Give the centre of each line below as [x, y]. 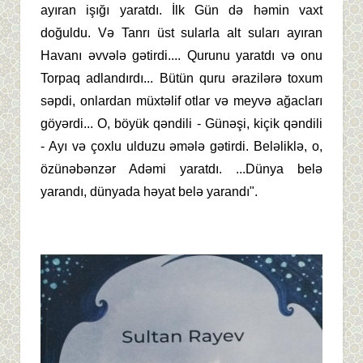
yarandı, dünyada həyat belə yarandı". [149, 191]
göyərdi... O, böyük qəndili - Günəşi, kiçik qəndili [181, 123]
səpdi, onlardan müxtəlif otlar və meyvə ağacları [181, 100]
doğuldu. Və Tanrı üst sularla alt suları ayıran [181, 32]
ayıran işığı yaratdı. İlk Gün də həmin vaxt [181, 10]
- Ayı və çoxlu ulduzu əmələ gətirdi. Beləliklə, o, [181, 146]
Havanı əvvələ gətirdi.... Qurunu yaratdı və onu [181, 55]
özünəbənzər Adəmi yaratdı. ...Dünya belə [181, 169]
